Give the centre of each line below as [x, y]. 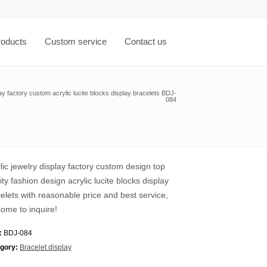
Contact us [146, 41]
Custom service [76, 41]
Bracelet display [46, 248]
